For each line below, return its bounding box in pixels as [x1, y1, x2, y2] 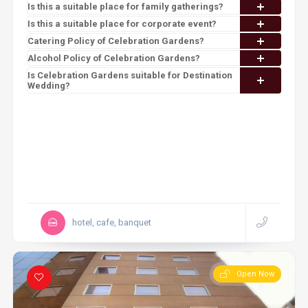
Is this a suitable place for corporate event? [27, 19, 217, 29]
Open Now [236, 269, 275, 278]
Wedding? [27, 80, 70, 91]
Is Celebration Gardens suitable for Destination [27, 70, 232, 80]
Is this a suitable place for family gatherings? [27, 1, 223, 12]
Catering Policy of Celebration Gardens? [27, 36, 204, 46]
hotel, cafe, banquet [71, 217, 151, 228]
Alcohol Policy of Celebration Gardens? [27, 53, 200, 63]
